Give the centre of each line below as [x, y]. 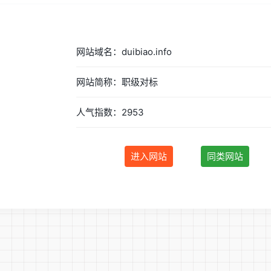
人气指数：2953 [110, 112]
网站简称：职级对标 [117, 82]
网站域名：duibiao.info [124, 51]
